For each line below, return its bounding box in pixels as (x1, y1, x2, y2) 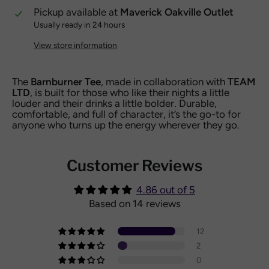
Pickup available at (34, 5, 121, 18)
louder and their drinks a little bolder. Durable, (12, 97, 217, 109)
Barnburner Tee (31, 75, 101, 88)
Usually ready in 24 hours (34, 19, 125, 29)
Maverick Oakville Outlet (120, 5, 234, 18)
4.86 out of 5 (136, 183, 195, 196)
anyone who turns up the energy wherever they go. (12, 118, 240, 131)
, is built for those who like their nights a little (30, 86, 229, 98)
